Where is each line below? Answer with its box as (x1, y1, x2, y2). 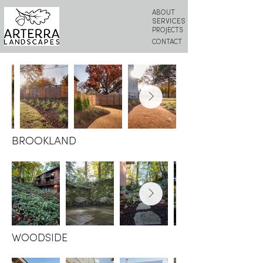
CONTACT (152, 39, 182, 46)
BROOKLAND (12, 136, 76, 147)
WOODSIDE (12, 233, 68, 244)
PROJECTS (152, 27, 183, 34)
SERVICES (152, 18, 186, 25)
